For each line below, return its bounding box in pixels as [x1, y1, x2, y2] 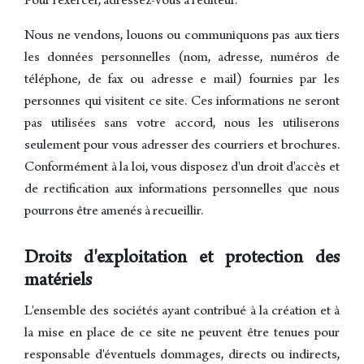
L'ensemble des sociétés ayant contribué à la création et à [24, 305, 340, 320]
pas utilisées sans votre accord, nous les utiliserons [24, 117, 340, 132]
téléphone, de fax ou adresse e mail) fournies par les [24, 73, 340, 89]
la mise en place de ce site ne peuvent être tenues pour [24, 327, 340, 342]
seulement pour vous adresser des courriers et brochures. [24, 139, 340, 154]
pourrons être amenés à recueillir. [24, 205, 203, 220]
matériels [24, 272, 92, 292]
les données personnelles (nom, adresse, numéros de [24, 51, 340, 67]
